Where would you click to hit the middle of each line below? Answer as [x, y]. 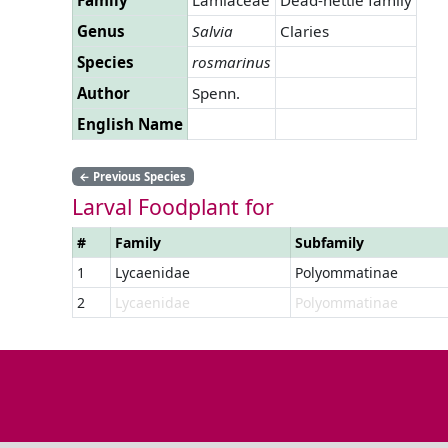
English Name [130, 123]
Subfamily [329, 242]
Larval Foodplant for [173, 206]
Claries [304, 30]
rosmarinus [231, 61]
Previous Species [138, 176]
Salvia [212, 30]
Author [103, 92]
